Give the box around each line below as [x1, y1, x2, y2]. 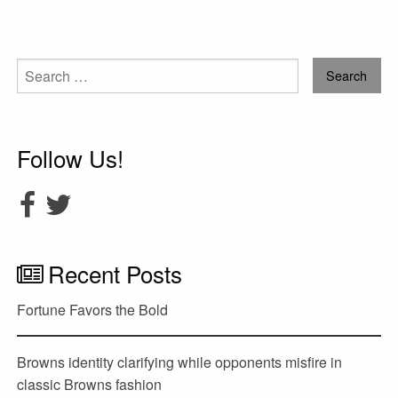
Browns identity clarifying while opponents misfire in [17, 352, 343, 373]
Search [16, 59, 57, 77]
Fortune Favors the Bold [17, 299, 169, 321]
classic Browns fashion [17, 374, 163, 395]
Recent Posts [48, 257, 183, 291]
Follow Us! [17, 140, 124, 174]
